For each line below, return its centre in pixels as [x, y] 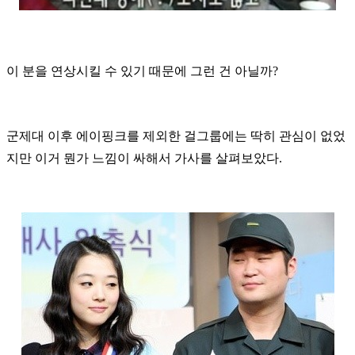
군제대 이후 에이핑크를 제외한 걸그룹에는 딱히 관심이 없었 [176, 136]
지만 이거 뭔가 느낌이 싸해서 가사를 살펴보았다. [146, 158]
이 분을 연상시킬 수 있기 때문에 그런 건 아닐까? [144, 71]
